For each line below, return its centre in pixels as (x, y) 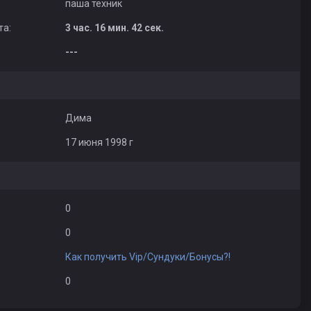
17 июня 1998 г (99, 142)
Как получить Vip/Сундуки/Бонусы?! (148, 257)
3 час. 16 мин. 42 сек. (114, 28)
